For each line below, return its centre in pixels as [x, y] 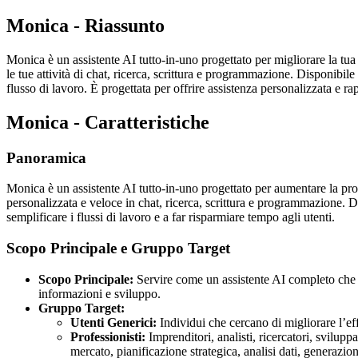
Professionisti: [108, 336]
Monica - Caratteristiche [108, 122]
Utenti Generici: [113, 322]
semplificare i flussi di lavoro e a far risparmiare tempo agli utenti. [171, 217]
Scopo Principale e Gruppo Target [118, 248]
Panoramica [46, 157]
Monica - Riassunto [86, 25]
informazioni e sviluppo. [99, 293]
